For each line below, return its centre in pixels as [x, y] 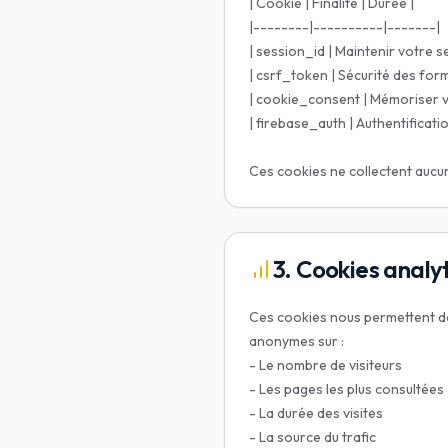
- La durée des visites [316, 413]
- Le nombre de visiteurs [325, 365]
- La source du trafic [312, 437]
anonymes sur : [296, 341]
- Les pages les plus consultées [346, 389]
